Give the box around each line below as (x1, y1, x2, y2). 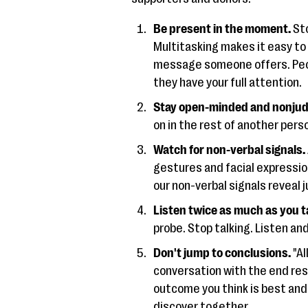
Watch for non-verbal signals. (153, 143, 305, 157)
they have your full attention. (153, 76, 302, 90)
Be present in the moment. (153, 22, 291, 36)
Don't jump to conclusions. (153, 246, 291, 261)
